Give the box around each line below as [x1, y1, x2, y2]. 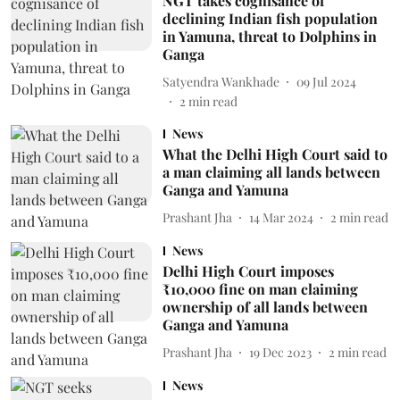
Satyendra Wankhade [162, 72, 279, 90]
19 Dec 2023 [248, 343, 312, 361]
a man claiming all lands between [162, 162, 380, 181]
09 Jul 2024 [296, 72, 356, 90]
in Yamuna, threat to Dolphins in [162, 27, 377, 46]
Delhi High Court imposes [162, 262, 334, 280]
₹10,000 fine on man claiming [162, 279, 358, 298]
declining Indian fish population [162, 9, 378, 28]
